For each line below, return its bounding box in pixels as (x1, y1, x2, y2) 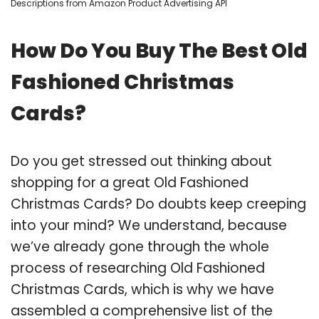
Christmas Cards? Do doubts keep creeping (11, 194, 306, 214)
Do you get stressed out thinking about (11, 151, 272, 171)
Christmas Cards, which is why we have (11, 279, 274, 299)
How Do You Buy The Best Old (11, 36, 308, 65)
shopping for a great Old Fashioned (11, 172, 249, 192)
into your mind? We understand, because (11, 215, 287, 235)
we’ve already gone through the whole (11, 236, 269, 256)
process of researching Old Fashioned (11, 258, 265, 278)
